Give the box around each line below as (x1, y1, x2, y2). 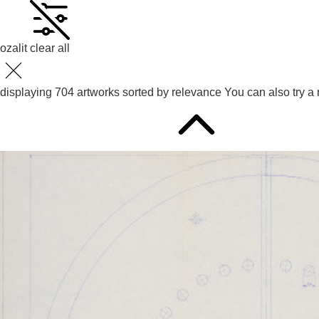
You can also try (224, 86, 308, 99)
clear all (30, 42, 70, 55)
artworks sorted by (74, 86, 169, 99)
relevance (172, 86, 221, 99)
